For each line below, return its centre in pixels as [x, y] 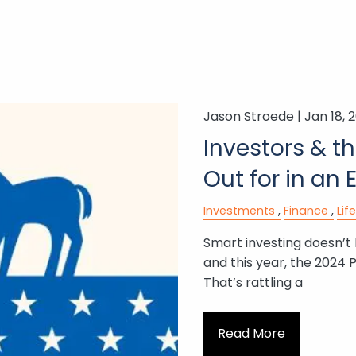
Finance [306, 211]
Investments [239, 211]
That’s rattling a [253, 283]
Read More [251, 334]
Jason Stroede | [253, 117]
